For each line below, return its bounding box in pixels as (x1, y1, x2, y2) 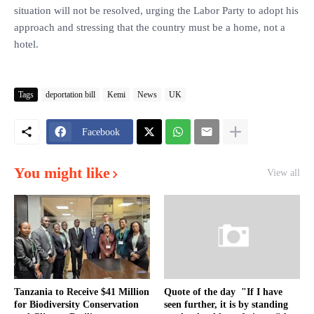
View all (267, 168, 300, 178)
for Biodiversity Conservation (14, 299, 139, 310)
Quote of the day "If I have (164, 287, 282, 297)
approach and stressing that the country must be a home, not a (14, 22, 285, 33)
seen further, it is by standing (164, 299, 288, 310)
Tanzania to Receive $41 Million (14, 287, 149, 297)
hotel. (14, 39, 39, 50)
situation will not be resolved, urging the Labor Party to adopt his (14, 5, 299, 16)
